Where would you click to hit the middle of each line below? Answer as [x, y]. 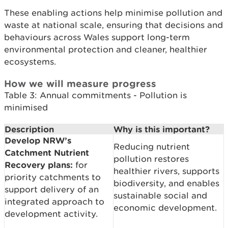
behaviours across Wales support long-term [97, 37]
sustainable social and [160, 195]
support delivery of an [52, 189]
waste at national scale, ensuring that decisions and [113, 25]
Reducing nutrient [152, 147]
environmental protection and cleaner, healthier [106, 49]
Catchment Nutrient [47, 152]
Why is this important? [162, 129]
